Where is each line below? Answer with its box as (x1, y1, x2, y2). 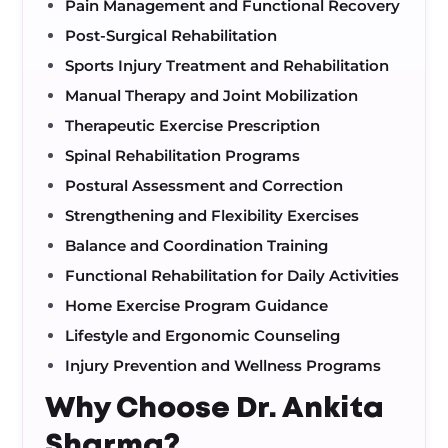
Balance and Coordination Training (65, 236, 329, 255)
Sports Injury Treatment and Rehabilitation (65, 56, 390, 75)
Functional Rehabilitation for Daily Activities (65, 266, 400, 285)
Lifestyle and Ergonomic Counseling (65, 326, 341, 345)
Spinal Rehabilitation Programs (65, 146, 301, 165)
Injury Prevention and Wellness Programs (65, 356, 382, 375)
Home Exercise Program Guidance (65, 296, 329, 315)
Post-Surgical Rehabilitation (65, 26, 278, 45)
